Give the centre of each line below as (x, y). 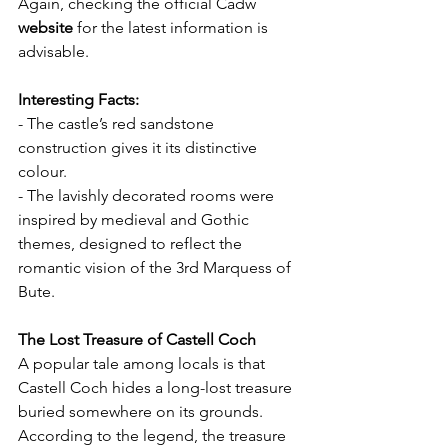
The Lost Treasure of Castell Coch (137, 339)
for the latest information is (172, 27)
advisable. (53, 51)
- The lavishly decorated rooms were (148, 195)
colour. (42, 171)
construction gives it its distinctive (139, 147)
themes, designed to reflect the (132, 243)
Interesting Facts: (78, 99)
